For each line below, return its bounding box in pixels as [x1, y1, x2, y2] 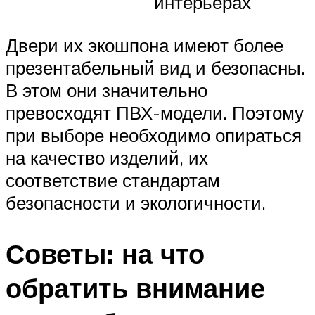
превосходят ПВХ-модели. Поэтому [6, 101, 304, 124]
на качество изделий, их [6, 146, 208, 169]
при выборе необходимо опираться [6, 123, 302, 146]
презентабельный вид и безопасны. [6, 56, 305, 79]
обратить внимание [6, 270, 265, 305]
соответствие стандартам [6, 168, 220, 191]
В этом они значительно [6, 78, 207, 101]
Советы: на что [6, 236, 205, 271]
